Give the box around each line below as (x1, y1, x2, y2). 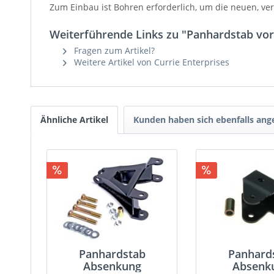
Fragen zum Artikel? (72, 44, 155, 56)
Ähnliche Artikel (40, 113, 108, 125)
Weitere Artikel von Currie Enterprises (72, 56, 229, 68)
